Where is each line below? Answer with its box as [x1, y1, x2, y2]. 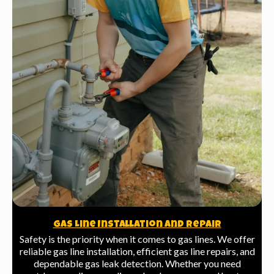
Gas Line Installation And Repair [53, 220, 221, 230]
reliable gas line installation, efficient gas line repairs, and [19, 245, 255, 257]
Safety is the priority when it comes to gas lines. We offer [19, 232, 255, 245]
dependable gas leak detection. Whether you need [33, 257, 241, 269]
